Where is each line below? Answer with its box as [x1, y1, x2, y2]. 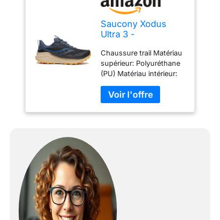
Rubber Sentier [101, 89, 150, 98]
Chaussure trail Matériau [101, 48, 183, 57]
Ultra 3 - [101, 29, 135, 40]
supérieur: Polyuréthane [101, 58, 181, 67]
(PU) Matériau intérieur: [101, 69, 178, 78]
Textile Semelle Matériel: [101, 79, 180, 88]
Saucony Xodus [101, 19, 167, 29]
